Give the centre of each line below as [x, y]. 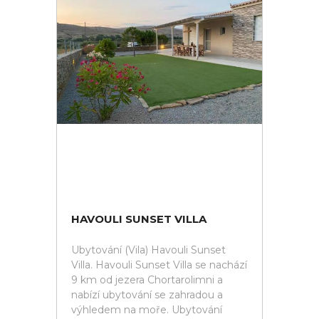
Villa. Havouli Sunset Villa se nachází [159, 265]
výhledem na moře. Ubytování [147, 310]
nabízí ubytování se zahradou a [147, 295]
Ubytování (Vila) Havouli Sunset [148, 250]
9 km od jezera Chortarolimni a [147, 280]
